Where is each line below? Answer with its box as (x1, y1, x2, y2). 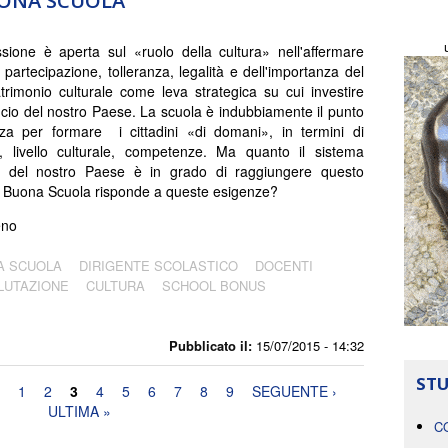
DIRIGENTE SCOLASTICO (79, 255, 238, 275)
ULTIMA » (48, 400, 112, 421)
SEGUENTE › (251, 380, 337, 401)
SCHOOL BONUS (162, 275, 266, 295)
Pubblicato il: (169, 335, 252, 355)
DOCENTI (255, 255, 313, 275)
